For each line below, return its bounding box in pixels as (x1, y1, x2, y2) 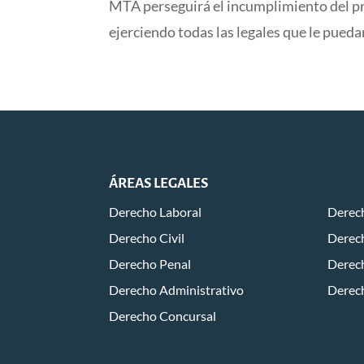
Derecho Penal (109, 256, 192, 272)
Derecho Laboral (109, 204, 202, 220)
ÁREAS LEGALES (109, 175, 209, 192)
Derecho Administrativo (109, 282, 245, 298)
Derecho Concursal (109, 308, 217, 324)
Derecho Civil (109, 230, 185, 246)
